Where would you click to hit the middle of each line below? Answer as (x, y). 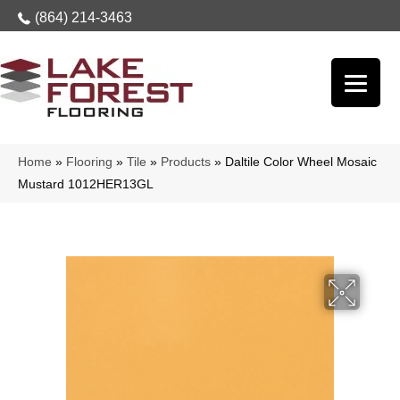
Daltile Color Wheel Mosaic (301, 162)
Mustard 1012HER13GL (86, 184)
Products (186, 162)
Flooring (89, 162)
